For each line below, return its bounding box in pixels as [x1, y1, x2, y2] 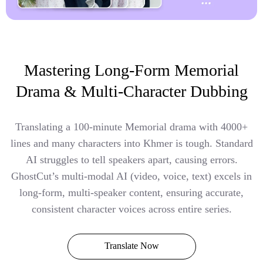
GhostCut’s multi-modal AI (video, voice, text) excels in [11, 170, 252, 183]
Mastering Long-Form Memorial [24, 61, 239, 80]
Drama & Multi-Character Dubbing [15, 82, 248, 101]
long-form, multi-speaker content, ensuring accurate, [19, 187, 244, 199]
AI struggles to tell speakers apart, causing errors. [25, 154, 238, 166]
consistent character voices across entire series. [31, 203, 232, 215]
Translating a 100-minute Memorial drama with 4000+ [15, 121, 248, 133]
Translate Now [104, 241, 159, 251]
